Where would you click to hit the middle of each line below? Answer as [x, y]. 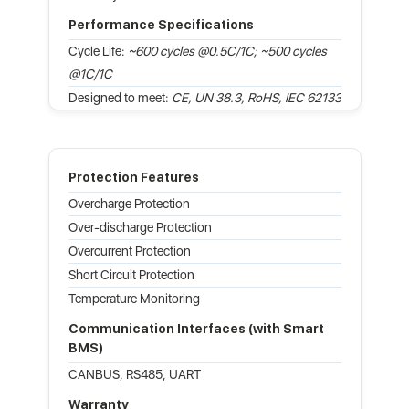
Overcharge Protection [129, 203]
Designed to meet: [120, 97]
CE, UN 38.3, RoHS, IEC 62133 [256, 97]
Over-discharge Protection [140, 227]
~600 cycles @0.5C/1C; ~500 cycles [227, 51]
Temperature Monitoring [134, 298]
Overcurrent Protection [129, 251]
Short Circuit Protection [131, 274]
